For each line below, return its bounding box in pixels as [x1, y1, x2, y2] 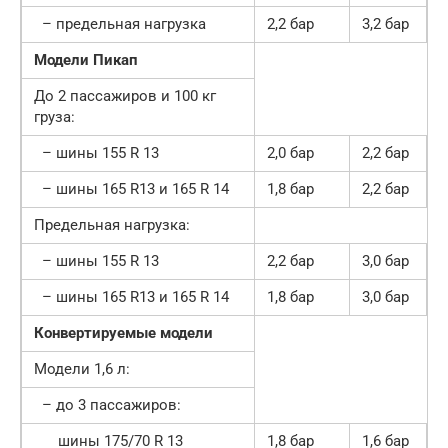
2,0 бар [267, 143, 314, 162]
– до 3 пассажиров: [34, 395, 181, 414]
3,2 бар [362, 14, 409, 33]
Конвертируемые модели [34, 323, 213, 342]
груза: [34, 107, 75, 126]
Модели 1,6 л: [34, 359, 130, 378]
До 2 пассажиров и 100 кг [34, 86, 216, 105]
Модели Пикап [34, 50, 138, 69]
